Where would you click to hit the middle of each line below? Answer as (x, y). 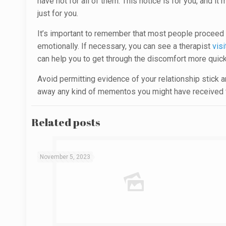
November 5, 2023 (65, 157)
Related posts (66, 122)
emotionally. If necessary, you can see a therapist (125, 46)
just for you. (58, 13)
